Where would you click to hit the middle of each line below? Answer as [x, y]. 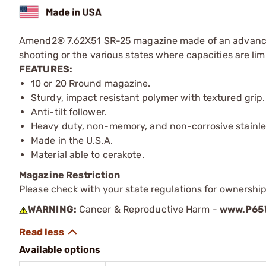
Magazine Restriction [69, 175]
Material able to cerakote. [88, 154]
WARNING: [52, 209]
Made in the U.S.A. [72, 140]
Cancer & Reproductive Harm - [148, 209]
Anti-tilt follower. [69, 112]
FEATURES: [46, 69]
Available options [60, 249]
